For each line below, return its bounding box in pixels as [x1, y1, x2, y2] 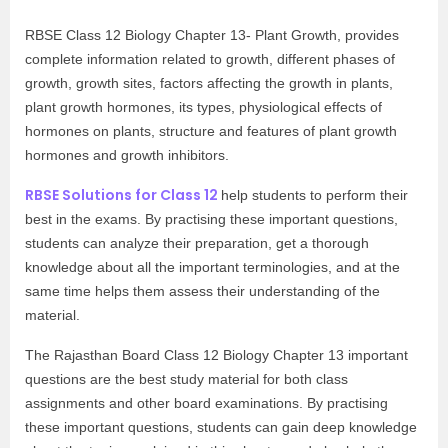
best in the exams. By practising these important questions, [25, 211, 398, 227]
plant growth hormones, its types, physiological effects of [25, 99, 382, 115]
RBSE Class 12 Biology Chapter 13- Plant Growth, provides [25, 27, 399, 43]
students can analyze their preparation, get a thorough [25, 235, 369, 251]
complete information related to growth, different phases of [25, 51, 395, 67]
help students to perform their [221, 187, 408, 203]
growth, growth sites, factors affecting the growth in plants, [25, 75, 393, 91]
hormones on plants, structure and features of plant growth [25, 123, 397, 139]
